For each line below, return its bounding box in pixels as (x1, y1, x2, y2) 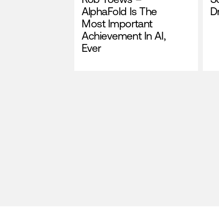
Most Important (82, 18, 153, 30)
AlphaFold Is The (82, 5, 157, 18)
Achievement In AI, (82, 30, 166, 42)
